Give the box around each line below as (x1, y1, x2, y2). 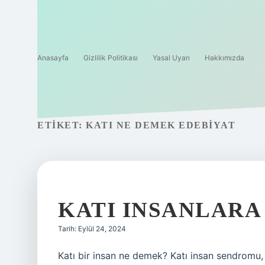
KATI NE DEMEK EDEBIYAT (86, 120, 235, 130)
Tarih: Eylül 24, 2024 (58, 224, 126, 233)
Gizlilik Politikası (83, 53, 138, 62)
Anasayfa (37, 53, 69, 62)
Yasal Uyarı (153, 53, 190, 62)
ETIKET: (37, 120, 86, 130)
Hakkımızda (205, 53, 244, 62)
